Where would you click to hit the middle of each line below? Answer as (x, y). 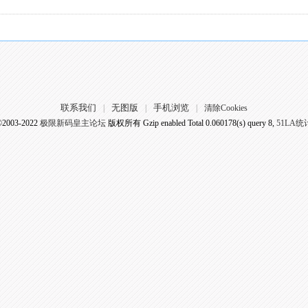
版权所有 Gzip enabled (146, 123)
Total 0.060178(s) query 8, (231, 123)
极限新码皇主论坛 (73, 123)
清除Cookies (225, 108)
